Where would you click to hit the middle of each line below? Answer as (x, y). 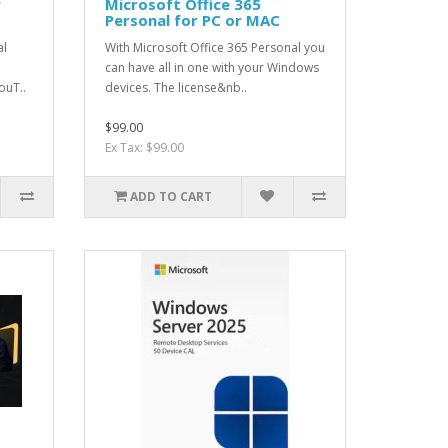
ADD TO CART (170, 196)
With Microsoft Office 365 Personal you (214, 47)
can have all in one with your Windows (211, 67)
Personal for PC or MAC (192, 19)
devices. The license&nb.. (175, 87)
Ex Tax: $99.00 (144, 147)
